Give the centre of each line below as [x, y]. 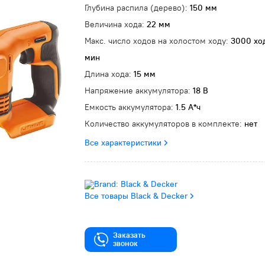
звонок [125, 243]
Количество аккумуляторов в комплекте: [164, 124]
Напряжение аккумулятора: [139, 91]
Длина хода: [109, 74]
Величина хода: [116, 24]
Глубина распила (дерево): [137, 8]
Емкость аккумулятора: [130, 107]
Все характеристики [123, 143]
